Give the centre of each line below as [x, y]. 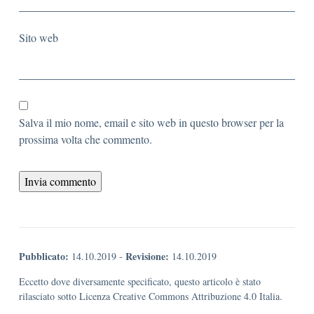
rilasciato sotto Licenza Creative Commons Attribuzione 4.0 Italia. [151, 296]
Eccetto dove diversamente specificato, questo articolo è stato [140, 281]
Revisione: [147, 256]
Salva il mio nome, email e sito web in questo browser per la [151, 122]
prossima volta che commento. [86, 139]
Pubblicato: [44, 256]
